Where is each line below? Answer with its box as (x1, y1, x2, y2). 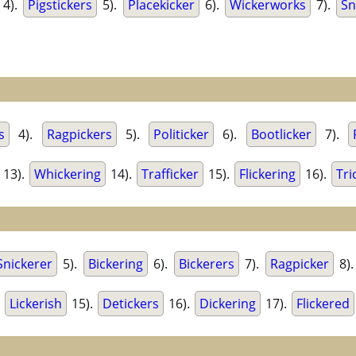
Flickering (239, 165, 296, 184)
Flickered (296, 295, 350, 313)
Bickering (87, 255, 143, 273)
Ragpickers (46, 126, 112, 144)
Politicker (153, 126, 210, 144)
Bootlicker (250, 126, 311, 144)
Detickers (103, 295, 159, 313)
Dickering (199, 295, 256, 313)
